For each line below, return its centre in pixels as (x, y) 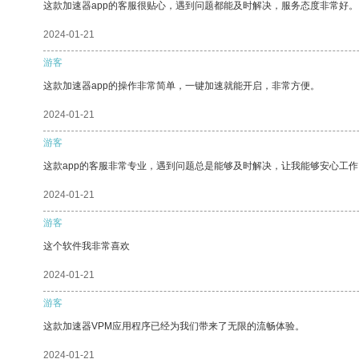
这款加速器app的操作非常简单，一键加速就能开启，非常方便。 (182, 85)
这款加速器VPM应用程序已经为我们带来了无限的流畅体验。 (174, 326)
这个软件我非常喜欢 (87, 246)
